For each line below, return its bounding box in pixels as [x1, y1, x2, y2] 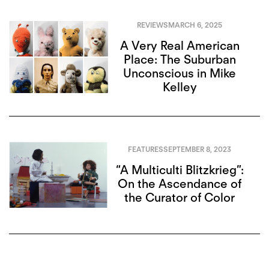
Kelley [162, 79, 197, 94]
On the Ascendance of [118, 177, 242, 192]
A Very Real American [119, 38, 240, 53]
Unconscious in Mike [123, 65, 237, 80]
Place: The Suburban [123, 52, 236, 67]
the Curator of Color [124, 190, 235, 205]
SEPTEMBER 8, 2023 [163, 145, 232, 154]
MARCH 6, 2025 [168, 20, 223, 29]
